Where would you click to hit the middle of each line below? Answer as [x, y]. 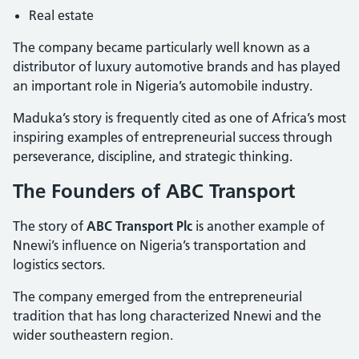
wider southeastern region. [93, 335]
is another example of [258, 226]
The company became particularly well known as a [161, 47]
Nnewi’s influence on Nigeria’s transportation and [159, 245]
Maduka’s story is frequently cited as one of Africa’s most [179, 117]
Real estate [61, 15]
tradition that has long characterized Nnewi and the [167, 315]
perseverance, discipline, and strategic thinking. [153, 156]
